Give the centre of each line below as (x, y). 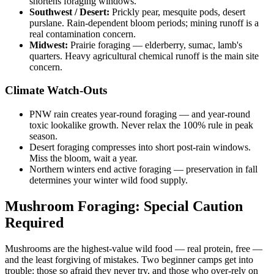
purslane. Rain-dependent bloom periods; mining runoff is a (144, 23)
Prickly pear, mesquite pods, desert (177, 12)
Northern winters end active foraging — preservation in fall (143, 169)
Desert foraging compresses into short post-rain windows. (140, 147)
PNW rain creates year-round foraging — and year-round (140, 114)
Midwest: (49, 45)
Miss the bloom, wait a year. (83, 158)
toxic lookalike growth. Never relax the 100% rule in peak (141, 125)
